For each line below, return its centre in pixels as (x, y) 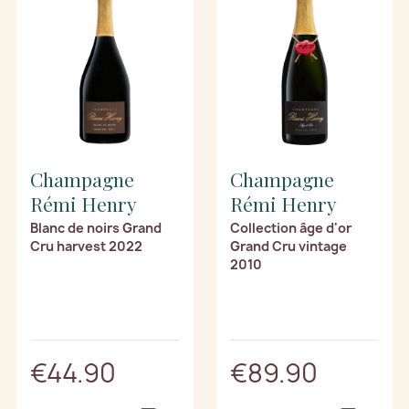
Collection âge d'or (290, 227)
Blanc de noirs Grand (95, 227)
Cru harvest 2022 (86, 246)
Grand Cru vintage (288, 246)
